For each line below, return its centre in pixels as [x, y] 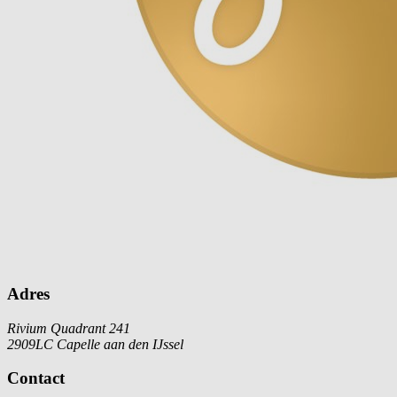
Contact [36, 378]
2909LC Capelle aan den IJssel [95, 344]
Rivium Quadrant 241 [69, 328]
